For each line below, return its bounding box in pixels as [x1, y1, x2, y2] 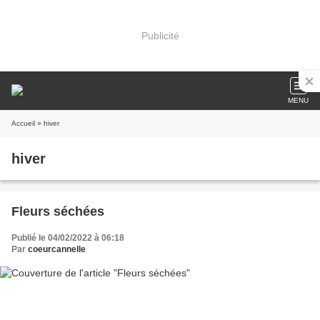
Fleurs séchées [11, 204, 104, 219]
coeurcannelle [28, 244, 86, 254]
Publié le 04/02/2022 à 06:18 [11, 233, 124, 243]
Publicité [141, 29, 179, 41]
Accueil [11, 119, 35, 127]
